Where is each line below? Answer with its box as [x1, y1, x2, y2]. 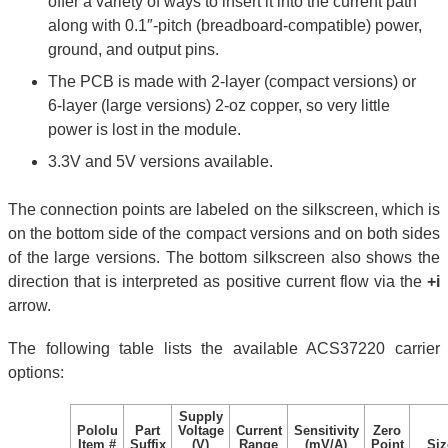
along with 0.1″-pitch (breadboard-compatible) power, [48, 16, 422, 34]
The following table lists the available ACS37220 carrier [8, 339, 440, 357]
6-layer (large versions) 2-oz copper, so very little [48, 96, 390, 114]
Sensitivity [293, 423, 359, 439]
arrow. [8, 296, 51, 314]
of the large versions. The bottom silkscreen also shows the [8, 248, 440, 266]
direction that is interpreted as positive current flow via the [8, 272, 427, 290]
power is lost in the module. [48, 120, 241, 138]
